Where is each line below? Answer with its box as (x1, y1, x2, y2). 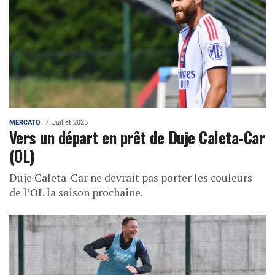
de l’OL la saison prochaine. (9, 185, 143, 200)
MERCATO (9, 118, 41, 127)
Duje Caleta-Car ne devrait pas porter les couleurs (9, 171, 252, 185)
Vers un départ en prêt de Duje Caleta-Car (9, 125, 265, 149)
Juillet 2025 (52, 118, 88, 127)
